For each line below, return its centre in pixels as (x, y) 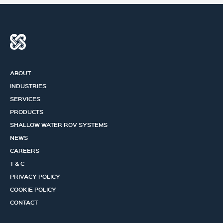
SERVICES (25, 99)
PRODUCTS (27, 111)
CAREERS (25, 150)
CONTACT (24, 202)
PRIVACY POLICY (35, 176)
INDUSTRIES (28, 86)
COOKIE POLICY (33, 189)
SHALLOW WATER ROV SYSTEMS (59, 124)
